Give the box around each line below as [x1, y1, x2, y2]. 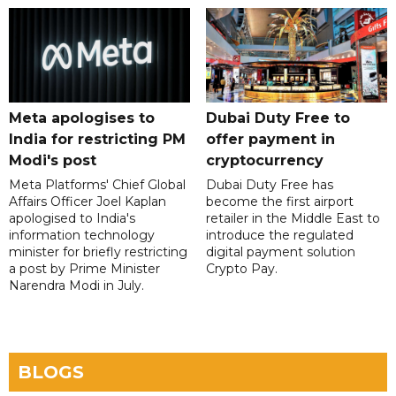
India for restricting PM [9, 131, 186, 148]
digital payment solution [205, 244, 355, 261]
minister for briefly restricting [9, 244, 187, 261]
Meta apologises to [9, 110, 155, 127]
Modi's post [9, 152, 96, 170]
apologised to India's [9, 210, 135, 227]
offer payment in [205, 131, 335, 148]
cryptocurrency [205, 152, 324, 170]
